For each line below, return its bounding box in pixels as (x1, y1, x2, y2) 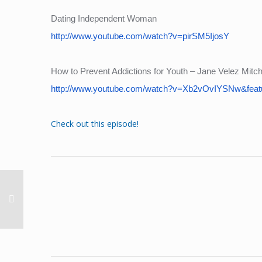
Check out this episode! (51, 118, 139, 129)
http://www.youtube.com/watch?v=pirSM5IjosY (51, 31, 229, 41)
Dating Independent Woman (51, 13, 157, 23)
